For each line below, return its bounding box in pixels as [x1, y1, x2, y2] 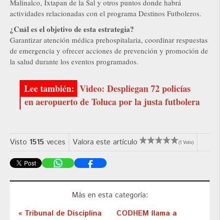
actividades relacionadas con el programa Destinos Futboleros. [10, 8, 201, 19]
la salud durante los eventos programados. [10, 56, 138, 67]
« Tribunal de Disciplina [18, 208, 102, 219]
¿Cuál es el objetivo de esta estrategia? [10, 24, 134, 35]
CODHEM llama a [116, 208, 177, 219]
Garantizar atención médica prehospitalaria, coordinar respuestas [10, 35, 208, 45]
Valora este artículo [73, 137, 137, 148]
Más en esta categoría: [71, 190, 148, 200]
